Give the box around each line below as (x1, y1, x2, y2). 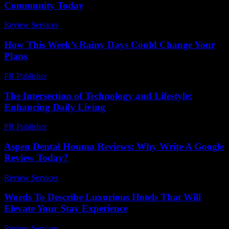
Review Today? (4, 152, 68, 163)
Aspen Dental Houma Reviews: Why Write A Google (4, 141, 224, 152)
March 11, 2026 (51, 71, 102, 80)
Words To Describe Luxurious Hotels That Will (4, 192, 201, 203)
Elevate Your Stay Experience (4, 203, 128, 214)
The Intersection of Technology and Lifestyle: (4, 90, 192, 101)
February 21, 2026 (51, 122, 111, 131)
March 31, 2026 (63, 173, 114, 182)
